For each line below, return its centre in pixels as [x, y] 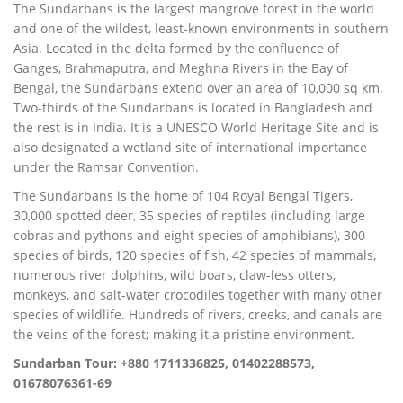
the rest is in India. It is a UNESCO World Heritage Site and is [196, 127]
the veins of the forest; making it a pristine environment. [184, 334]
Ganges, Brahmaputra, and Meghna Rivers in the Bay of [181, 67]
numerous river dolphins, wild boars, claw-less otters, [175, 274]
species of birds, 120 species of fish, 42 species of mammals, [195, 255]
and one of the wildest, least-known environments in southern [201, 28]
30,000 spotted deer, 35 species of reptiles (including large [189, 215]
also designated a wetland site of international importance [190, 147]
